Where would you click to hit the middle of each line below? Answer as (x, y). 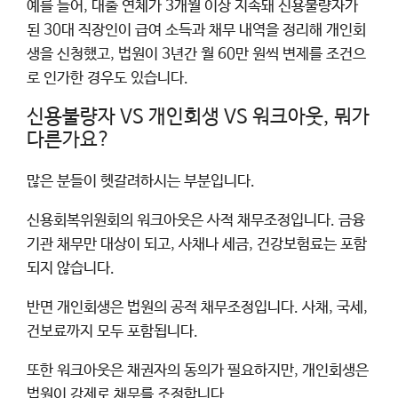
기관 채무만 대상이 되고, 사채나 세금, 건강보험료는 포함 (197, 244)
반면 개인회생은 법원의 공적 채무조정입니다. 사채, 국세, (197, 307)
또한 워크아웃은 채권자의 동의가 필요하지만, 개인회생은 (198, 370)
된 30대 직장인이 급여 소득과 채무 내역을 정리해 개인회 (196, 30)
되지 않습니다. (71, 268)
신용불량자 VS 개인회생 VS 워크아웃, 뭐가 (198, 117)
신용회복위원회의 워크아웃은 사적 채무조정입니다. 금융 (196, 220)
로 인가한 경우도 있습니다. (107, 78)
